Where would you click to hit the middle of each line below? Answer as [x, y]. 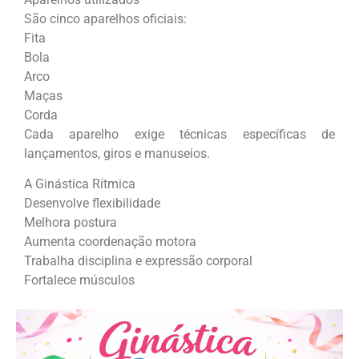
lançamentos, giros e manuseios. [117, 153]
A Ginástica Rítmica [80, 184]
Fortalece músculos [79, 280]
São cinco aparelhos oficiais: [105, 18]
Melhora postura [71, 222]
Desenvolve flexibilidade [92, 203]
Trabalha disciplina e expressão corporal [138, 260]
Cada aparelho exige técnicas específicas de [179, 134]
